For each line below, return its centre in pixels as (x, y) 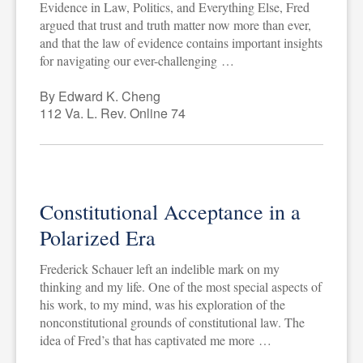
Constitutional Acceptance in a (170, 211)
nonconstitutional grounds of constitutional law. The (172, 322)
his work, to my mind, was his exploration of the (162, 304)
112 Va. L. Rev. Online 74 (112, 113)
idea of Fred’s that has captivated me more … (155, 340)
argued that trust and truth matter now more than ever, (175, 24)
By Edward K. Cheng (100, 96)
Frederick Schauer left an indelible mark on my (159, 268)
